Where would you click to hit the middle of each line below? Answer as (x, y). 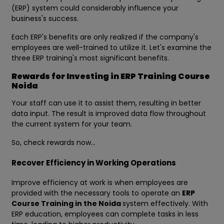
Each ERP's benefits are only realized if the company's (105, 37)
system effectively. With (165, 204)
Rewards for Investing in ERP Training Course (111, 76)
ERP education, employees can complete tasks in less (105, 214)
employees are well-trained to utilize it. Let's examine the (111, 48)
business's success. (46, 19)
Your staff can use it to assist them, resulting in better (106, 103)
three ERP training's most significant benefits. (90, 58)
